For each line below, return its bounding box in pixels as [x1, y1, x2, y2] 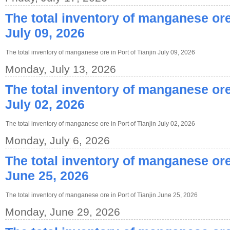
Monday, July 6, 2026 [5, 135, 110, 146]
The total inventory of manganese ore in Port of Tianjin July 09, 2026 [6, 49, 195, 56]
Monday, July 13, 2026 [5, 63, 116, 75]
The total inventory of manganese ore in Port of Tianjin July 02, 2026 [6, 120, 195, 127]
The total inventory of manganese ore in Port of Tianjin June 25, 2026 [6, 191, 198, 199]
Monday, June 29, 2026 [5, 206, 120, 218]
